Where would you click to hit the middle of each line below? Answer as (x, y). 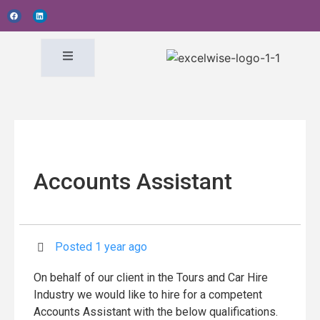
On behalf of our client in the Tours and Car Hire (151, 277)
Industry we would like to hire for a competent (148, 295)
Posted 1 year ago (101, 247)
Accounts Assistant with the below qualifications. (156, 312)
